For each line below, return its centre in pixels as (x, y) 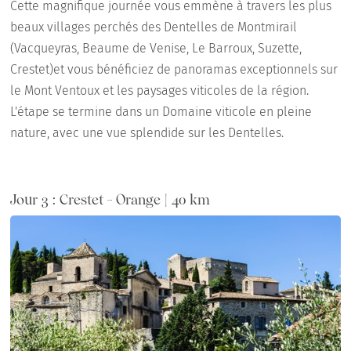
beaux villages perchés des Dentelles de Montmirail (154, 27)
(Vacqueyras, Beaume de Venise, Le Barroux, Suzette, (156, 49)
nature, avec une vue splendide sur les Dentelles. (147, 133)
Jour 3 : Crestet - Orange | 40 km (110, 200)
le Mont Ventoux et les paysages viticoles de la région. (160, 91)
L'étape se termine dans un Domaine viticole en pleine (161, 112)
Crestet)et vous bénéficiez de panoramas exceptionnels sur (174, 70)
